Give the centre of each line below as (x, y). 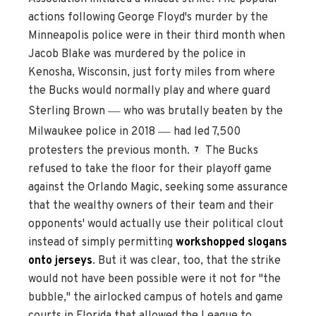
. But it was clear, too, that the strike (187, 261)
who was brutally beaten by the (202, 112)
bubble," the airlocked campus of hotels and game (156, 297)
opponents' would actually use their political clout (156, 224)
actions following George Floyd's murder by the (148, 18)
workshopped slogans (231, 242)
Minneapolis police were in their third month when (157, 36)
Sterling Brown (68, 112)
